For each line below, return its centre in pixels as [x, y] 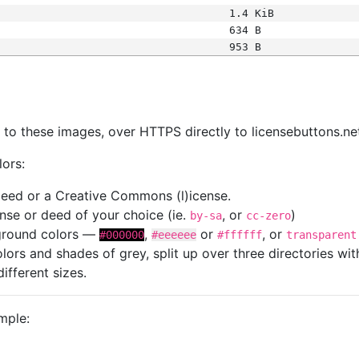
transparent [321, 235]
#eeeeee [174, 235]
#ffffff [240, 235]
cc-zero [268, 216]
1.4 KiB [251, 13]
